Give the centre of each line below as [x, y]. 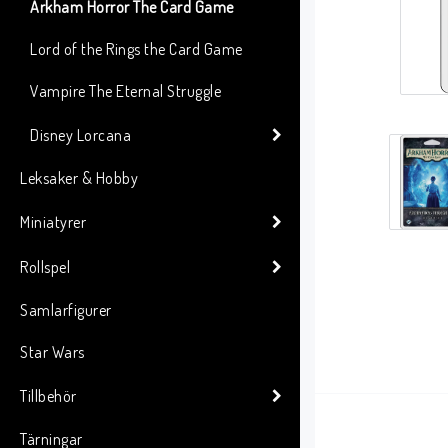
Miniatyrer [53, 221]
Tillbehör [48, 395]
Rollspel [45, 266]
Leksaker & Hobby [79, 178]
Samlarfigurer [66, 310]
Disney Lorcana [80, 134]
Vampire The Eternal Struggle [125, 91]
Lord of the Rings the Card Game [136, 49]
